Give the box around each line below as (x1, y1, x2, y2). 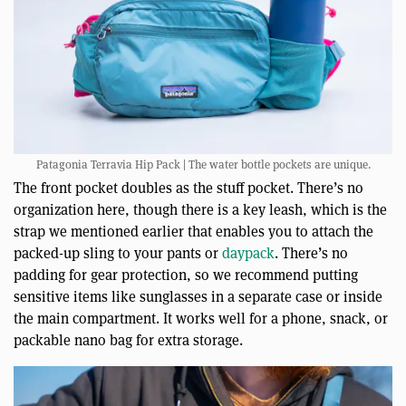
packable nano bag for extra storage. (14, 330, 243, 350)
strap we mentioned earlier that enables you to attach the (14, 221, 373, 241)
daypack (222, 243, 275, 263)
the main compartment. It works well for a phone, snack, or (14, 308, 388, 328)
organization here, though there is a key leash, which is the (14, 199, 387, 219)
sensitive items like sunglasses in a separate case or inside (14, 286, 382, 306)
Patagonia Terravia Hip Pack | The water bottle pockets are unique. (35, 156, 371, 172)
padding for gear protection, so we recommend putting (14, 265, 358, 285)
